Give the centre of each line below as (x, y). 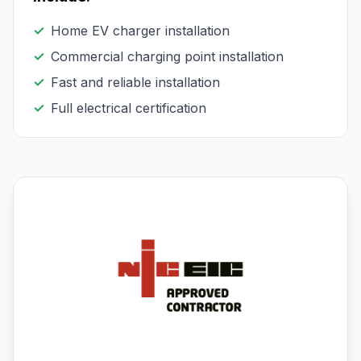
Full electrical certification (129, 108)
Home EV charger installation (140, 31)
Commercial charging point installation (167, 57)
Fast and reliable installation (135, 83)
